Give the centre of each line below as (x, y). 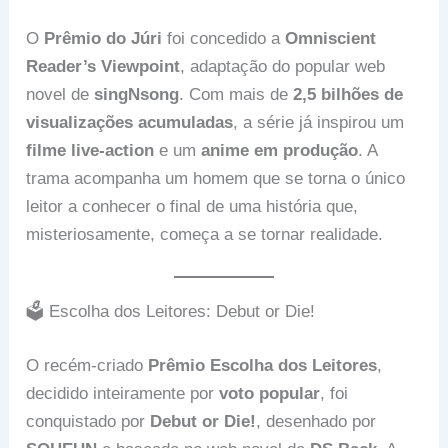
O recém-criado (87, 365)
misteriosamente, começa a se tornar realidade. (205, 235)
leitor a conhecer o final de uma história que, (192, 207)
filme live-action (90, 151)
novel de (60, 95)
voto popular (270, 393)
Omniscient (331, 39)
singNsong (137, 95)
